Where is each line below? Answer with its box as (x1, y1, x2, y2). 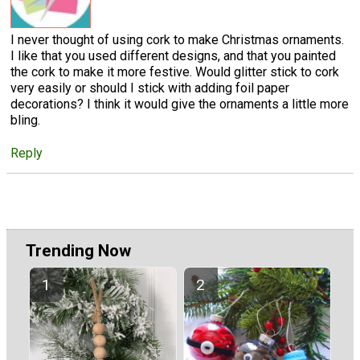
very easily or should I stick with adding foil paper (10, 80, 289, 96)
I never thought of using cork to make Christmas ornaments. (10, 31, 344, 47)
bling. (10, 112, 40, 128)
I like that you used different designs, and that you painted (10, 47, 336, 63)
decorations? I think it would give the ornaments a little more (10, 96, 349, 112)
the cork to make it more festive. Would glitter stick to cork (10, 63, 339, 80)
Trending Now (26, 241, 131, 261)
